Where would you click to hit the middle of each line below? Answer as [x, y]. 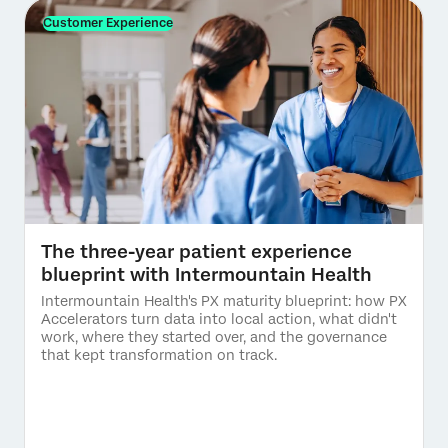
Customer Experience [108, 23]
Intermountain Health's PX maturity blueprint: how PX [224, 300]
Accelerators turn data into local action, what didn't [219, 318]
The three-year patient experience [196, 251]
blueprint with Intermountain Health [206, 274]
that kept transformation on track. [159, 354]
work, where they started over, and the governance [214, 336]
